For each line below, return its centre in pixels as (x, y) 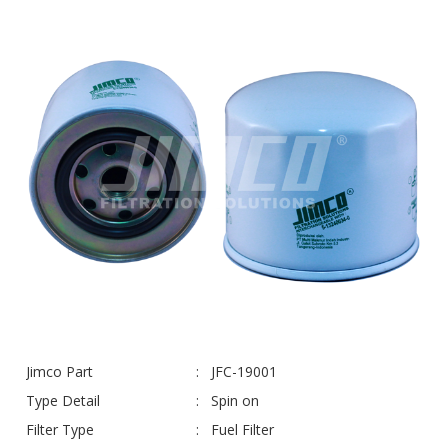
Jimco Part (59, 371)
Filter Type (60, 429)
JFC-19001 (244, 371)
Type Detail (63, 400)
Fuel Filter (242, 429)
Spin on (235, 400)
